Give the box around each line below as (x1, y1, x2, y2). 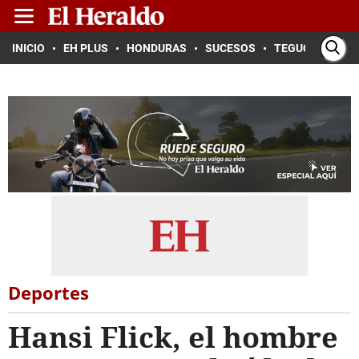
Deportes (8, 280, 89, 305)
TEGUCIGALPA (274, 42, 349, 54)
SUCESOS (205, 42, 256, 54)
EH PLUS (63, 42, 108, 54)
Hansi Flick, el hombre (8, 317, 338, 357)
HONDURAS (127, 42, 187, 54)
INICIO (12, 42, 45, 54)
